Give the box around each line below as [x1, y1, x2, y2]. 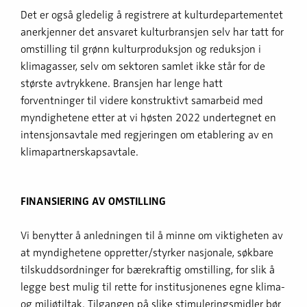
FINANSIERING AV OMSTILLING [21, 194, 166, 208]
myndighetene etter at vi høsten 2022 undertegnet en [21, 110, 276, 125]
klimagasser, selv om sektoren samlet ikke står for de [21, 59, 265, 73]
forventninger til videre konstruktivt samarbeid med [21, 93, 263, 108]
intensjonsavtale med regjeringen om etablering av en [21, 127, 273, 142]
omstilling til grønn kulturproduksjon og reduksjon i [21, 42, 261, 56]
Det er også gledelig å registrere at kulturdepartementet [21, 8, 283, 22]
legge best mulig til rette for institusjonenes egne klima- [21, 280, 285, 294]
